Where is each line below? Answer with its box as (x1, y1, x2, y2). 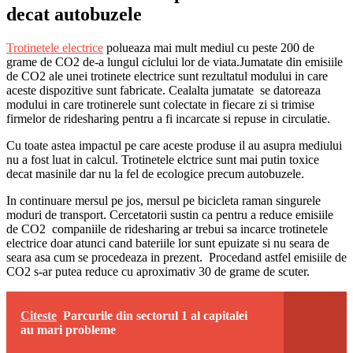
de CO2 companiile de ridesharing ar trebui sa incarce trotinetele (6, 221, 328, 236)
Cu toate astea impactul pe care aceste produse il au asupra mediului (6, 138, 342, 152)
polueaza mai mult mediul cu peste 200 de (103, 40, 314, 54)
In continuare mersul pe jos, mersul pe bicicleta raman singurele (6, 193, 321, 207)
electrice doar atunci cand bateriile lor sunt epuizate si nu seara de (6, 236, 329, 250)
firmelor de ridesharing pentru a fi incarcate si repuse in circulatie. (6, 111, 330, 125)
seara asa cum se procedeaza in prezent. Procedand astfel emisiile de (6, 250, 347, 264)
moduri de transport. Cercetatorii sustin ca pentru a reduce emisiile (6, 207, 333, 221)
